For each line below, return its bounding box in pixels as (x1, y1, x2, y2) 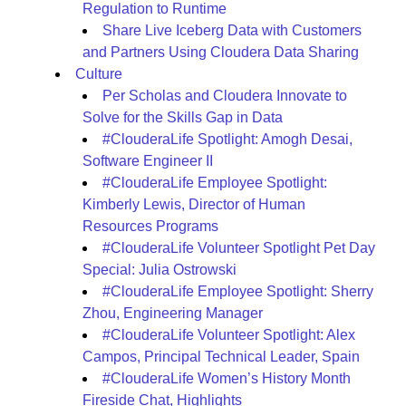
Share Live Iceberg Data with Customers (102, 23, 362, 38)
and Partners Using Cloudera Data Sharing (82, 44, 359, 60)
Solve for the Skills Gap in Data (82, 110, 283, 125)
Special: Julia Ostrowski (82, 262, 237, 277)
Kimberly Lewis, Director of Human (82, 197, 305, 212)
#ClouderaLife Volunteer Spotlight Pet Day (102, 240, 375, 256)
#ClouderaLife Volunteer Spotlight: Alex (102, 327, 355, 343)
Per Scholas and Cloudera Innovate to (102, 88, 347, 103)
